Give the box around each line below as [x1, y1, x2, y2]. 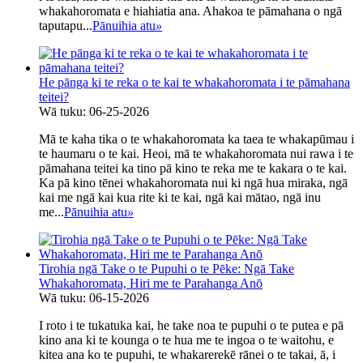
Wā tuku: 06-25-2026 [39, 105, 149, 119]
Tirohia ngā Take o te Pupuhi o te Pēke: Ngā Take [39, 262, 294, 276]
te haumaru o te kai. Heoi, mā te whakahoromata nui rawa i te [39, 147, 353, 161]
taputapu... [39, 19, 92, 33]
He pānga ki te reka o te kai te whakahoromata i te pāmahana [39, 75, 350, 90]
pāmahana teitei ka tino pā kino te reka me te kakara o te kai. [39, 161, 347, 176]
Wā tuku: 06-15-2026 [39, 291, 149, 305]
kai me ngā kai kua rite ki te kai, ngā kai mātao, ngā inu [39, 190, 321, 205]
